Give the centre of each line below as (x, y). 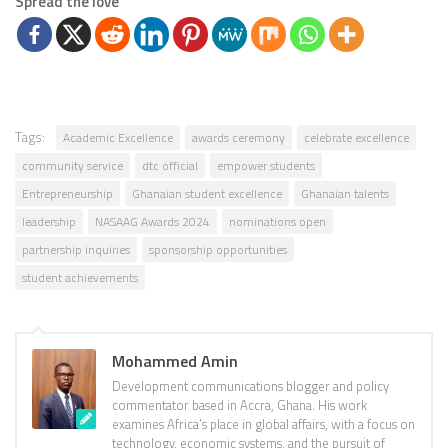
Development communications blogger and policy (250, 386)
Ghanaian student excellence (207, 194)
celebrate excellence (356, 138)
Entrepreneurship (67, 194)
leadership (49, 222)
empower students (266, 166)
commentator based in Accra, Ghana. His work (239, 405)
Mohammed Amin (175, 361)
